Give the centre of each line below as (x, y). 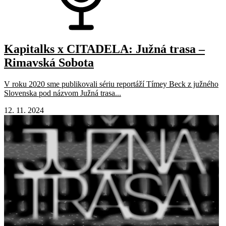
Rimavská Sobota (49, 62)
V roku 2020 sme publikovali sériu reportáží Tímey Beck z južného (111, 84)
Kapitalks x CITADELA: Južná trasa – (104, 49)
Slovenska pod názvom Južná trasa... (63, 93)
